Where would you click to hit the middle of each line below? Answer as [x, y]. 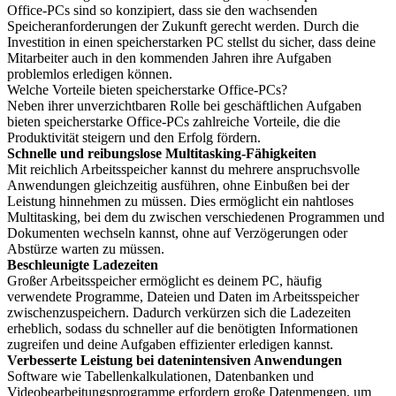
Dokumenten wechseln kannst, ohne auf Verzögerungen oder [177, 233]
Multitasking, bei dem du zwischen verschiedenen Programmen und [196, 217]
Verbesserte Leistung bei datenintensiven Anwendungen [175, 360]
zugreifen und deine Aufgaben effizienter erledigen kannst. [170, 344]
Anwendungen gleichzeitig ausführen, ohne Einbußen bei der [178, 185]
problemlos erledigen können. [90, 74]
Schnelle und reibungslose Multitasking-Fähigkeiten [162, 153]
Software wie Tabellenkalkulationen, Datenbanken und [160, 376]
